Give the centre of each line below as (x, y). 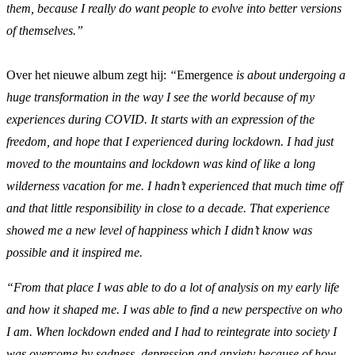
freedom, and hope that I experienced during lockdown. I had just (170, 141)
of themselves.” (45, 30)
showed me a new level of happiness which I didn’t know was (159, 230)
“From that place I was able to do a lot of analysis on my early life (173, 287)
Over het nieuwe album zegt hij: (88, 74)
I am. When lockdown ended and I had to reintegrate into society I (172, 331)
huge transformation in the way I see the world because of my (160, 97)
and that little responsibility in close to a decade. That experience (168, 208)
